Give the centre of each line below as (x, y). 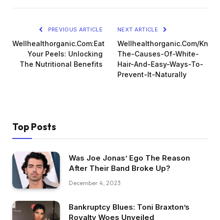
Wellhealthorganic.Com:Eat (58, 44)
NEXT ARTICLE (139, 30)
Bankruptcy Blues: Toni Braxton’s (129, 207)
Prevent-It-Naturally (152, 75)
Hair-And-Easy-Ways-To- (160, 64)
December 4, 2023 (95, 183)
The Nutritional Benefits (61, 64)
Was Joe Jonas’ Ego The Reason (129, 158)
